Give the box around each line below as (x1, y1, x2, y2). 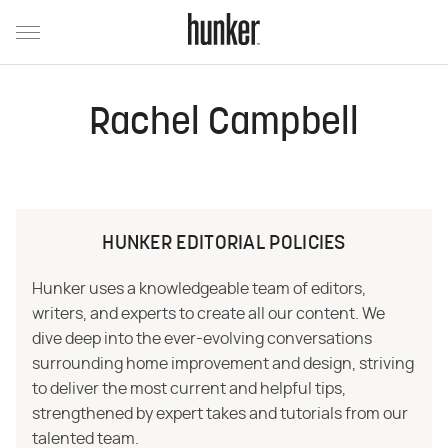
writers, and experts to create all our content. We (32, 306, 385, 322)
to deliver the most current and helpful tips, (32, 381, 346, 397)
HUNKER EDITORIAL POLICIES (102, 234, 346, 254)
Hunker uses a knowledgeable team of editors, (32, 281, 366, 297)
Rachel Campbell (89, 105, 359, 144)
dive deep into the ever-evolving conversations (32, 331, 372, 347)
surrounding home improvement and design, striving (32, 356, 414, 372)
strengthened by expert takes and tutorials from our (32, 406, 408, 422)
